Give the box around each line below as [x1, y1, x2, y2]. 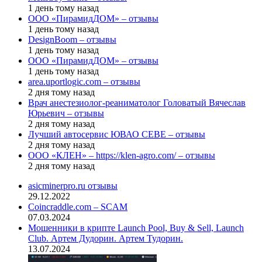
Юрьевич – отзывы [28, 108, 104, 119]
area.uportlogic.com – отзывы [28, 77, 140, 87]
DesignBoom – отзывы [28, 35, 116, 45]
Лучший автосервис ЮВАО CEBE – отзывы [28, 129, 205, 140]
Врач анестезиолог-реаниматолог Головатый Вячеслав [28, 98, 246, 108]
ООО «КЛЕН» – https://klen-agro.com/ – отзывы [28, 150, 215, 161]
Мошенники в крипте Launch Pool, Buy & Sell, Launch [28, 223, 244, 233]
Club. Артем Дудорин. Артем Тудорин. [28, 233, 183, 244]
